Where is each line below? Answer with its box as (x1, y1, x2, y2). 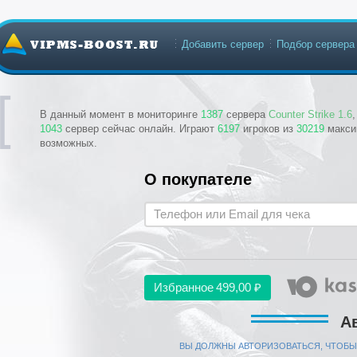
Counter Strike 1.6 (269, 108, 352, 120)
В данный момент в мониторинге (40, 108, 201, 120)
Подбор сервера (277, 38, 355, 50)
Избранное (154, 280, 214, 294)
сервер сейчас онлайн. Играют (62, 123, 218, 135)
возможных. (40, 137, 97, 149)
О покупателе (144, 171, 252, 188)
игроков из (240, 123, 296, 135)
